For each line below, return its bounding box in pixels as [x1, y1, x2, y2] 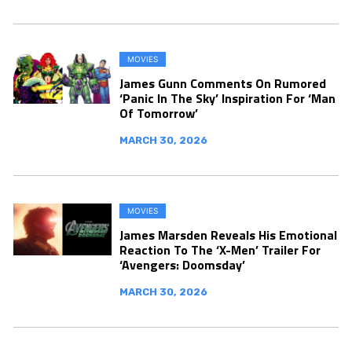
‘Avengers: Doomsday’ [119, 255, 245, 274]
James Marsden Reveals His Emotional [119, 225, 337, 244]
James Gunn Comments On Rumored [119, 74, 326, 93]
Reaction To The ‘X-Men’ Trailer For [119, 240, 321, 259]
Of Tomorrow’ [119, 104, 198, 123]
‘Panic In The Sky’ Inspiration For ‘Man [119, 89, 335, 108]
